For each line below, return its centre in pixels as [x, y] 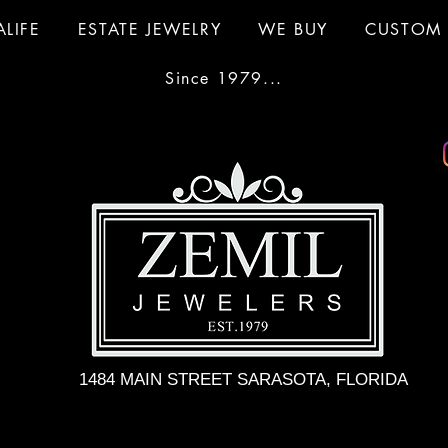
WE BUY [293, 29]
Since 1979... [224, 78]
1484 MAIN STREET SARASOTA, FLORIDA [243, 379]
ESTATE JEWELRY [149, 29]
